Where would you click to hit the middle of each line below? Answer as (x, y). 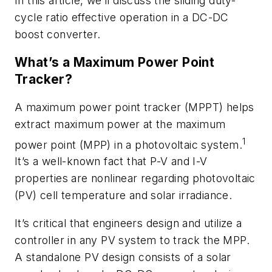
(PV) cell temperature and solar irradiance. (124, 195)
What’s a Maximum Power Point (115, 63)
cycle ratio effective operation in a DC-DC (122, 18)
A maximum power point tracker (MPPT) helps (134, 107)
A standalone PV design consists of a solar (123, 257)
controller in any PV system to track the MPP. (132, 240)
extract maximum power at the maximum (120, 124)
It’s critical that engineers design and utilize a (128, 223)
